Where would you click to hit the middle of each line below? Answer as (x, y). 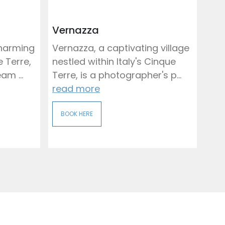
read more (76, 89)
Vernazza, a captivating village (121, 48)
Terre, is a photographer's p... (117, 75)
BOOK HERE (77, 114)
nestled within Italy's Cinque (114, 62)
